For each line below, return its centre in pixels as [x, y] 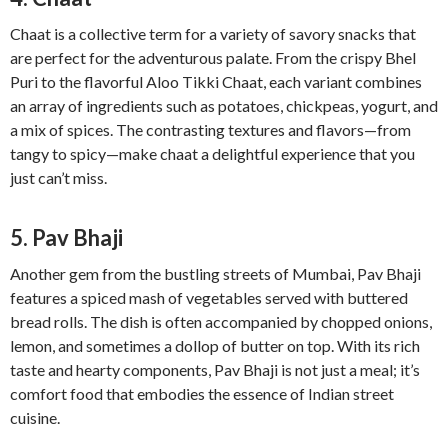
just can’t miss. [58, 178]
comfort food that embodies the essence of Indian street [202, 394]
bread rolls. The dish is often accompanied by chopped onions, [221, 322]
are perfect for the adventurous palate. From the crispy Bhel [213, 58]
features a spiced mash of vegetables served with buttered [209, 298]
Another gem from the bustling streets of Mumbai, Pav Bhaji [215, 274]
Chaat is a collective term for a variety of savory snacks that [213, 34]
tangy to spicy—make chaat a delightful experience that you [212, 154]
